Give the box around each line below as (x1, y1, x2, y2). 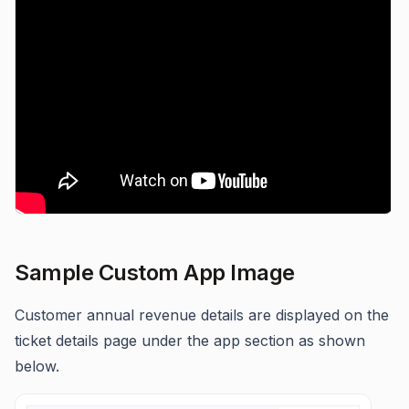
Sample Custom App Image (15, 259, 295, 286)
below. (15, 357, 59, 375)
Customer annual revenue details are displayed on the (15, 306, 389, 324)
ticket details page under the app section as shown (15, 331, 365, 350)
